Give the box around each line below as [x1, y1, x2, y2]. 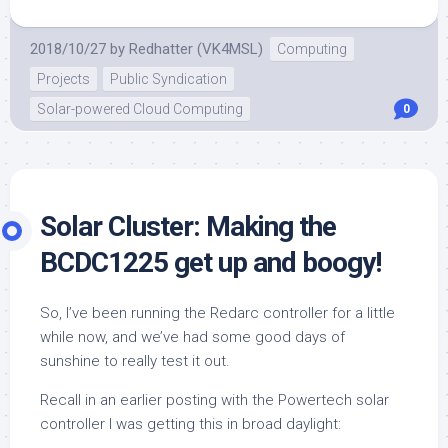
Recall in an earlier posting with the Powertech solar [40, 391, 389, 409]
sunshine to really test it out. [40, 352, 230, 370]
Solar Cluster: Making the [40, 210, 336, 243]
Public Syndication [110, 71, 227, 87]
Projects [37, 71, 90, 87]
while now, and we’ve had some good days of [40, 328, 345, 346]
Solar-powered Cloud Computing [37, 101, 243, 117]
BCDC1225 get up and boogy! [40, 246, 381, 279]
